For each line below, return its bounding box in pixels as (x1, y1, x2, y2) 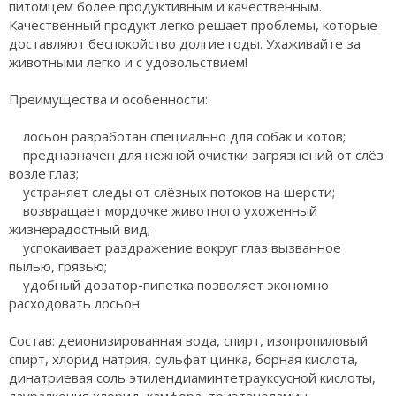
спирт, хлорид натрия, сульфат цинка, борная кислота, (9, 350, 358, 368)
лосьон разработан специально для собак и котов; (9, 127, 346, 145)
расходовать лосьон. (9, 294, 142, 312)
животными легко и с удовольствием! (9, 53, 247, 71)
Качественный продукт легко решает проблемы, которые (9, 16, 377, 34)
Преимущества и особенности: (9, 90, 208, 108)
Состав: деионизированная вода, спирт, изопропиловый (9, 331, 368, 349)
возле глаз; (9, 164, 79, 182)
